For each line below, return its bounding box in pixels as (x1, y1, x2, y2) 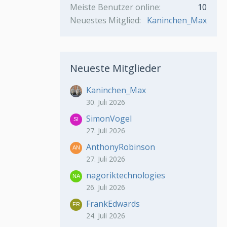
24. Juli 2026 (86, 211, 125, 221)
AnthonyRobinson (86, 141, 155, 153)
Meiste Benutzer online (70, 2, 159, 13)
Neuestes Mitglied (70, 15, 139, 26)
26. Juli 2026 (86, 182, 125, 193)
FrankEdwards (86, 198, 140, 210)
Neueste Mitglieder (70, 61, 161, 75)
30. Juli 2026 (86, 97, 125, 107)
